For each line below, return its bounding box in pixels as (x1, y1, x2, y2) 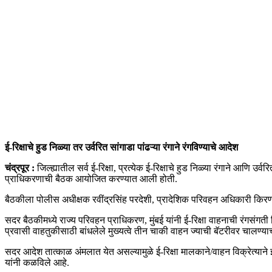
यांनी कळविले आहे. (5, 257, 69, 268)
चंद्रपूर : (5, 162, 35, 173)
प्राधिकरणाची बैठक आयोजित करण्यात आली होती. (5, 173, 177, 184)
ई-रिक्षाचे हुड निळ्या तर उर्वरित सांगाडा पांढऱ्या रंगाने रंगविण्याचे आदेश (5, 141, 238, 152)
